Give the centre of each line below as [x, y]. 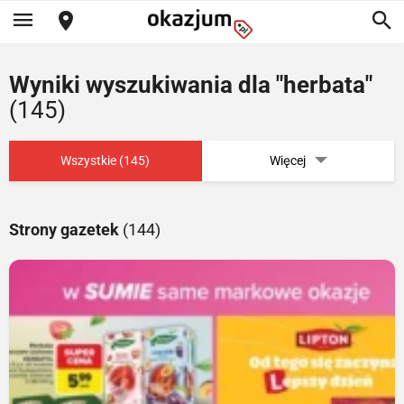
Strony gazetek [66, 230]
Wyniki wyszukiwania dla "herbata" [191, 85]
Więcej [287, 161]
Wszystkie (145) [105, 161]
